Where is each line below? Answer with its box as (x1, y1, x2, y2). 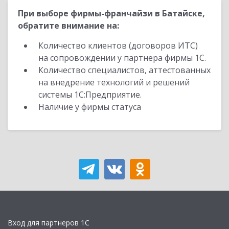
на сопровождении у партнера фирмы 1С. (38, 52, 206, 63)
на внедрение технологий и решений (38, 77, 190, 88)
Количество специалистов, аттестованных (38, 64, 211, 76)
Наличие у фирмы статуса (38, 101, 143, 112)
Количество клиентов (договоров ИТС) (38, 40, 198, 51)
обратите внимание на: (18, 20, 119, 31)
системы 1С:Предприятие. (38, 89, 142, 100)
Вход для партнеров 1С (8, 218, 89, 228)
